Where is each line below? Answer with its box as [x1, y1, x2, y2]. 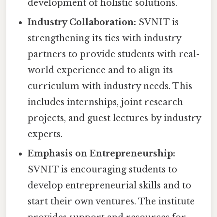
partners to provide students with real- [28, 49, 200, 60]
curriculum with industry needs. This [28, 81, 193, 92]
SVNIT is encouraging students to [28, 164, 178, 175]
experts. [28, 129, 63, 140]
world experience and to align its [28, 65, 173, 76]
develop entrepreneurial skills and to [28, 180, 192, 191]
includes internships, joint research [28, 97, 184, 108]
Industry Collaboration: [28, 17, 137, 28]
